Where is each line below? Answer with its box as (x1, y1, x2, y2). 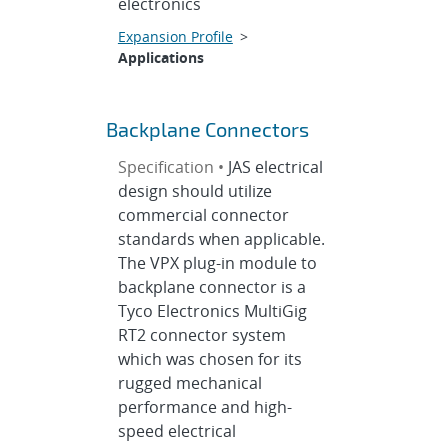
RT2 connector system (117, 324, 286, 346)
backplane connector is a (117, 276, 306, 298)
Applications (117, 48, 204, 67)
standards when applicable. (117, 228, 325, 250)
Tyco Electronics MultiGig (117, 300, 307, 322)
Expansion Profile (117, 27, 233, 46)
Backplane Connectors (105, 117, 309, 141)
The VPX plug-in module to (117, 252, 317, 274)
